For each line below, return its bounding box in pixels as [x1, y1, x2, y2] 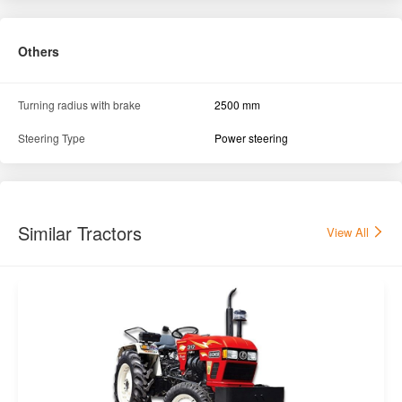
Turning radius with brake [18, 97, 141, 113]
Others [18, 42, 59, 61]
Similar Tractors [18, 220, 142, 247]
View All [327, 223, 372, 240]
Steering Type [18, 130, 85, 146]
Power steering [214, 130, 288, 146]
